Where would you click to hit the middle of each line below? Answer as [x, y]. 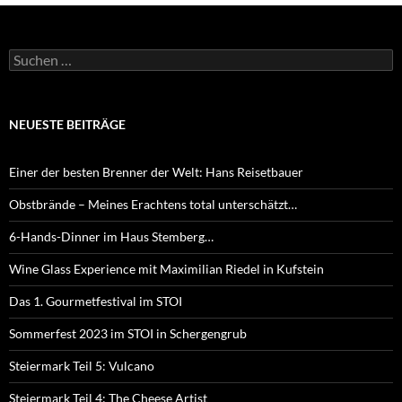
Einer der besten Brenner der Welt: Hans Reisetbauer [156, 172]
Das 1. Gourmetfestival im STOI [96, 301]
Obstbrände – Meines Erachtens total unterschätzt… [153, 205]
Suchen [28, 57]
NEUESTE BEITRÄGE [67, 125]
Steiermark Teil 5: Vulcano [82, 366]
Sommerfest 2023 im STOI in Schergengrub [128, 334]
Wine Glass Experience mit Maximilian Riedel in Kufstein [166, 269]
